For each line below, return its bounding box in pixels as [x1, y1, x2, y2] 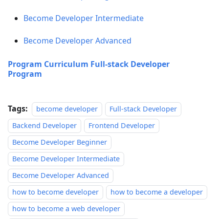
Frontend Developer [88, 121, 155, 130]
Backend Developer [12, 121, 77, 130]
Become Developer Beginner [12, 137, 107, 147]
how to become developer [12, 187, 99, 197]
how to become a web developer [12, 204, 120, 213]
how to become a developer [110, 187, 203, 197]
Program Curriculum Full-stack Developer [8, 59, 170, 69]
